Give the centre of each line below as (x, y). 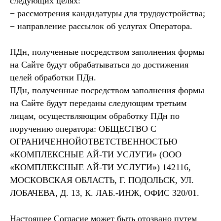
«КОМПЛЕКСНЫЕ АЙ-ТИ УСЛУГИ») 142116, (100, 167)
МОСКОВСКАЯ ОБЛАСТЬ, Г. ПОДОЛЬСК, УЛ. (102, 180)
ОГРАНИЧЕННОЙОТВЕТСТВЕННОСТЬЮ (94, 142)
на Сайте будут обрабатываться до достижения (99, 65)
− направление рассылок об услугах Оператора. (101, 26)
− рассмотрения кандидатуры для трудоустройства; (108, 13)
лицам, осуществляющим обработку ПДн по (95, 116)
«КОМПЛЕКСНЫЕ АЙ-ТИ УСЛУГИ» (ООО (96, 154)
